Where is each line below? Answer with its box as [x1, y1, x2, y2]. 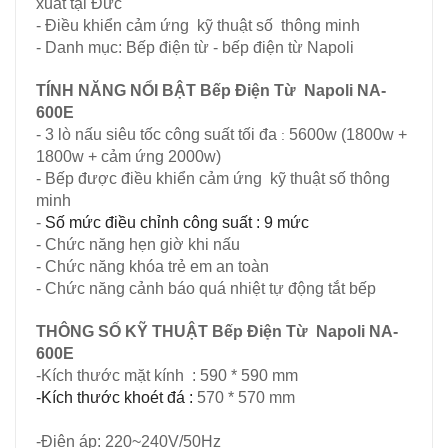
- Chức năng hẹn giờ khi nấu [36, 236, 240, 253]
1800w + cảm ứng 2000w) [36, 148, 221, 165]
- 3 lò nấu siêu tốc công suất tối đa [36, 126, 277, 143]
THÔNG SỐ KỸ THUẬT [36, 323, 212, 340]
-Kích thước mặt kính [36, 367, 192, 384]
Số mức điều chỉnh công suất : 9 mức [45, 214, 309, 231]
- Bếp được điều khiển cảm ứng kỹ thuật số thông [36, 170, 390, 187]
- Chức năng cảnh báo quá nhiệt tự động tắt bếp [36, 280, 376, 297]
